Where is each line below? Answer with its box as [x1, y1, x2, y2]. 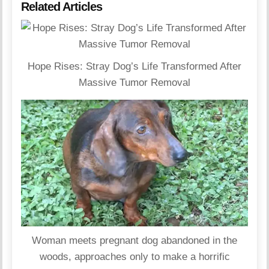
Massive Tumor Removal [79, 76, 190, 88]
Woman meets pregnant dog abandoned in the [32, 235, 237, 247]
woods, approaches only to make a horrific [39, 251, 230, 263]
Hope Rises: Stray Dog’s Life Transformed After [28, 60, 241, 72]
